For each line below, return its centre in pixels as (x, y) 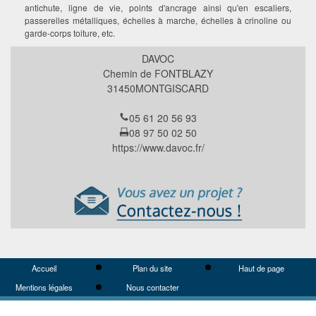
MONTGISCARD (172, 89)
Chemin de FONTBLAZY (158, 74)
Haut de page (262, 268)
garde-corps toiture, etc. (70, 33)
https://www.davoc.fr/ (158, 148)
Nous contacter (152, 287)
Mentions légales (44, 287)
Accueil (44, 268)
